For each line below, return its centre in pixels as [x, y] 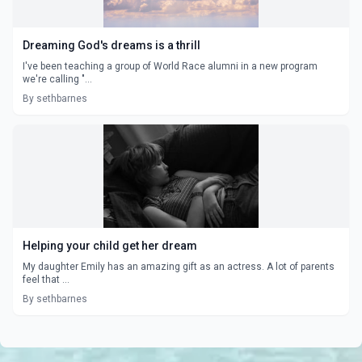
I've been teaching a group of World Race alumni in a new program [170, 66]
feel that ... [46, 279]
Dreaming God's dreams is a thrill [112, 45]
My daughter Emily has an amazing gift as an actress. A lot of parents [179, 266]
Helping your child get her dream [110, 245]
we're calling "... [57, 79]
